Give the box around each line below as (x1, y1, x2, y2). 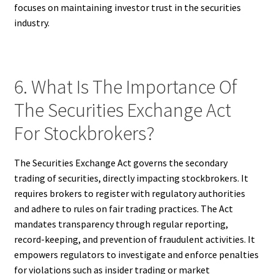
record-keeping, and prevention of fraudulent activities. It (13, 233, 255, 246)
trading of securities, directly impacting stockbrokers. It (13, 172, 248, 185)
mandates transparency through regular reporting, (13, 218, 228, 231)
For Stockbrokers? (13, 120, 155, 146)
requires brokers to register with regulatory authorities (13, 187, 245, 200)
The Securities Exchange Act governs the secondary (13, 157, 228, 169)
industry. (13, 16, 50, 29)
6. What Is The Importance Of (13, 74, 237, 99)
